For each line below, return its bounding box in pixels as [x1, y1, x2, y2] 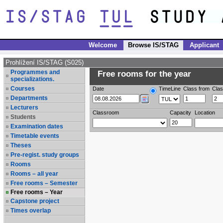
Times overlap [10, 207, 51, 214]
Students [10, 113, 36, 120]
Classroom [93, 109, 119, 115]
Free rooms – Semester [10, 180, 78, 187]
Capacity [170, 109, 191, 115]
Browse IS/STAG [128, 41, 179, 49]
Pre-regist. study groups [10, 151, 79, 158]
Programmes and [10, 69, 60, 76]
